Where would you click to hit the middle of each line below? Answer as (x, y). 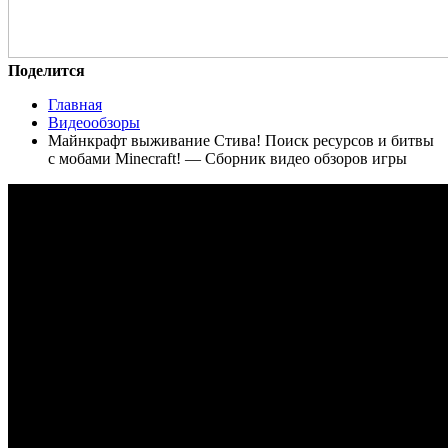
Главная (75, 104)
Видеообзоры (94, 122)
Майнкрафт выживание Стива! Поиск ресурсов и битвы (241, 140)
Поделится (46, 70)
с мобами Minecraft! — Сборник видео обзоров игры (227, 158)
